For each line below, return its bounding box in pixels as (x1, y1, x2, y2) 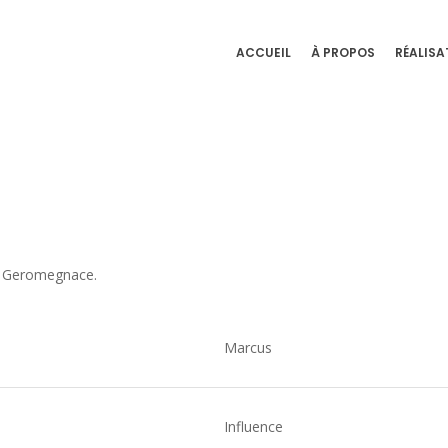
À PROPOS (311, 44, 375, 61)
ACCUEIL (236, 44, 291, 61)
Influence (224, 417, 283, 437)
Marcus (224, 338, 272, 358)
